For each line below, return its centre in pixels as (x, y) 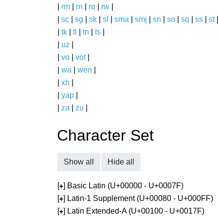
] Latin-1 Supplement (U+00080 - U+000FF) (138, 198)
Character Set (105, 135)
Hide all (121, 162)
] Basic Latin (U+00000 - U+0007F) (123, 186)
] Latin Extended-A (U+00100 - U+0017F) (134, 211)
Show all (79, 162)
